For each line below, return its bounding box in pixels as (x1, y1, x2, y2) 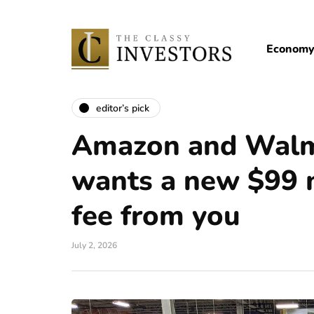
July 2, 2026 (71, 240, 117, 251)
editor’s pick (96, 101, 149, 115)
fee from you (71, 197, 240, 235)
